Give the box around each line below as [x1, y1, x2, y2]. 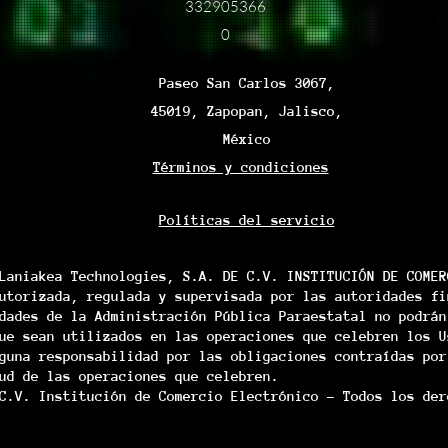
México [223, 131, 271, 148]
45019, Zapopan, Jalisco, [151, 103, 343, 120]
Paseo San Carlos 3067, [159, 75, 335, 92]
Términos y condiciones [152, 159, 329, 176]
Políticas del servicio [158, 212, 335, 229]
